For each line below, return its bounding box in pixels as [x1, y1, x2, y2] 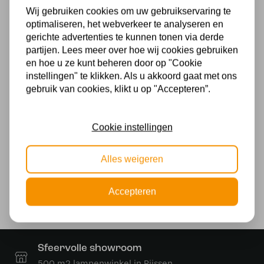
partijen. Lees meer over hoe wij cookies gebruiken [26, 45, 238, 55]
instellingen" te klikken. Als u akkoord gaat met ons [26, 71, 237, 81]
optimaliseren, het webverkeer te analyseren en [26, 19, 223, 29]
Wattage [15, 169, 51, 180]
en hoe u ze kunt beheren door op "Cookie [26, 58, 202, 68]
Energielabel [15, 31, 68, 42]
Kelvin [15, 77, 41, 88]
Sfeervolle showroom [38, 243, 141, 253]
